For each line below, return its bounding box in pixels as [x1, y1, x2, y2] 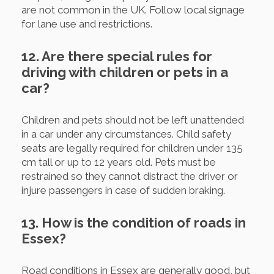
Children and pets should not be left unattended [21, 114, 244, 127]
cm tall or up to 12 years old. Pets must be [21, 156, 216, 169]
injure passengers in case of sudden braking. [21, 184, 225, 197]
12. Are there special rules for [21, 48, 212, 65]
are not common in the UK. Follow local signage [21, 4, 245, 17]
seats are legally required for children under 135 [21, 142, 243, 155]
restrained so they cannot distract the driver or [21, 170, 238, 183]
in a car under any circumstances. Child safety [21, 128, 231, 141]
